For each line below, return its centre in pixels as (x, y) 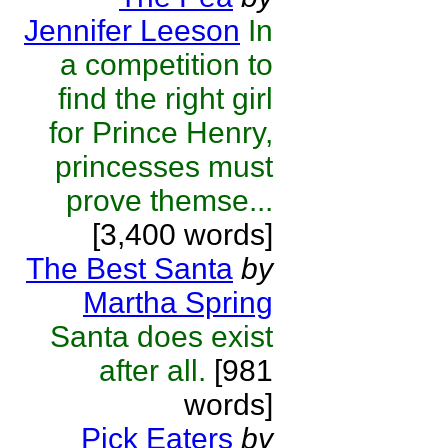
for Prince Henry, (161, 132)
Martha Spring (178, 302)
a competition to (166, 64)
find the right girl (165, 98)
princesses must (164, 166)
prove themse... (169, 200)
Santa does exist (161, 336)
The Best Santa (129, 268)
